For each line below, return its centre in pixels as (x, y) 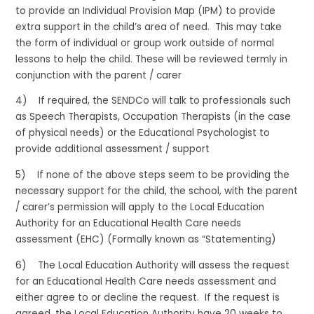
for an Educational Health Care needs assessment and (146, 281)
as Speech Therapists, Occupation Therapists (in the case (153, 117)
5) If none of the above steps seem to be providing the (153, 175)
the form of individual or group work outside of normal (145, 43)
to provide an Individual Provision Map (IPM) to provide (146, 11)
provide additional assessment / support (113, 149)
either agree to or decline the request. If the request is (148, 297)
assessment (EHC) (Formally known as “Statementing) (148, 239)
